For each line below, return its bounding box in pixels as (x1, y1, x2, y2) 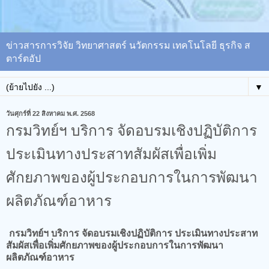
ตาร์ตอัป (6, 51, 41, 64)
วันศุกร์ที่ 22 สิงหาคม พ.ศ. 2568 (6, 109, 95, 117)
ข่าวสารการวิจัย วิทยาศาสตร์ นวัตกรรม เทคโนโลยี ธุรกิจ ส (6, 38, 250, 51)
